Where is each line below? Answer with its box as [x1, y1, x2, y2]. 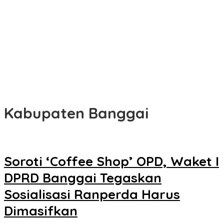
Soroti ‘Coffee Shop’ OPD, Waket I [4, 153, 219, 170]
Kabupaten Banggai [4, 103, 148, 123]
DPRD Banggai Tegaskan [4, 169, 161, 186]
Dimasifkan [4, 202, 77, 219]
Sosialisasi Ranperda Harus [4, 186, 180, 203]
